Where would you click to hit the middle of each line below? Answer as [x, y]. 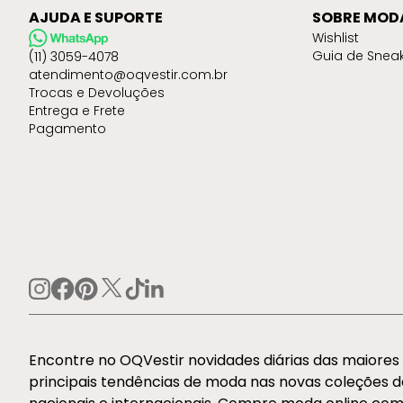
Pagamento [67, 129]
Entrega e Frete [77, 111]
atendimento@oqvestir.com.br [128, 75]
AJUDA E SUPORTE [96, 18]
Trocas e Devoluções [97, 93]
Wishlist [335, 38]
